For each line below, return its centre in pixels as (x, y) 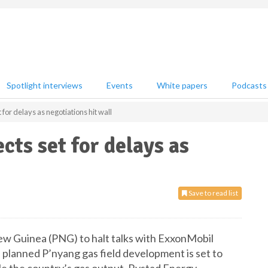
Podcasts (249, 85)
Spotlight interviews (45, 85)
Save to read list (213, 193)
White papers (182, 85)
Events (120, 85)
